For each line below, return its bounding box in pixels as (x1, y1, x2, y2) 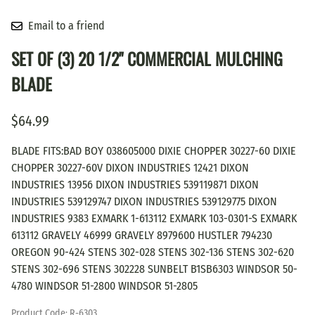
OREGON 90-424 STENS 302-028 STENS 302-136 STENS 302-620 (11, 245, 294, 259)
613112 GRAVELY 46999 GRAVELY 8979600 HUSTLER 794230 (11, 228, 272, 242)
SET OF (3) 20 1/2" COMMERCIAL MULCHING (11, 45, 283, 71)
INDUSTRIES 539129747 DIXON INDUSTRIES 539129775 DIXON (11, 194, 277, 208)
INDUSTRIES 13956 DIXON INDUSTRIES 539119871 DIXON (11, 177, 259, 191)
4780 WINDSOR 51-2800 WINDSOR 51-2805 (11, 278, 198, 292)
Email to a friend (28, 18, 105, 32)
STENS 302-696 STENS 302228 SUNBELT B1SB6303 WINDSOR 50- (11, 262, 297, 276)
